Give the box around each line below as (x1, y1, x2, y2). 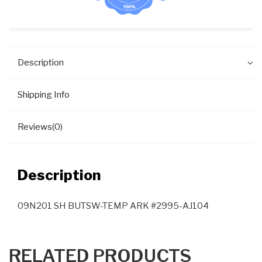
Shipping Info (18, 89, 70, 101)
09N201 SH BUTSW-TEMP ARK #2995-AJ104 (18, 200, 209, 211)
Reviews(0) (18, 122, 63, 133)
